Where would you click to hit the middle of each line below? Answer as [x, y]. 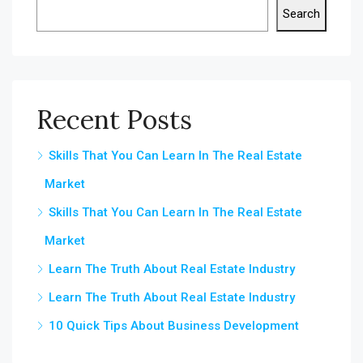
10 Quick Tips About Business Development [174, 326]
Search [301, 14]
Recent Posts [114, 120]
